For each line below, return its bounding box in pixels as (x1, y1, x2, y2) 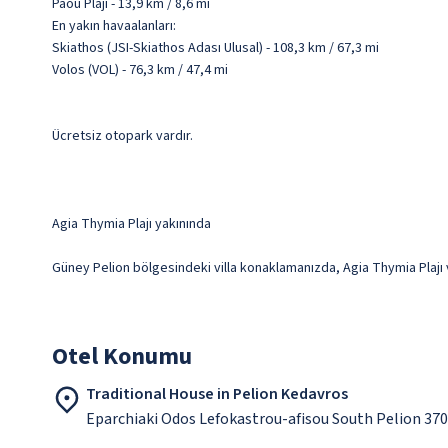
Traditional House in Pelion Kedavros (86, 383, 348, 405)
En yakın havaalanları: (52, 16, 176, 36)
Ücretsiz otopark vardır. (52, 126, 193, 146)
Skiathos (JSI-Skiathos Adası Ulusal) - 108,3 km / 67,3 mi (52, 38, 379, 58)
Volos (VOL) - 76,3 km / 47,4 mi (52, 60, 228, 80)
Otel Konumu (52, 339, 192, 374)
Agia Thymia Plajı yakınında (52, 214, 211, 234)
